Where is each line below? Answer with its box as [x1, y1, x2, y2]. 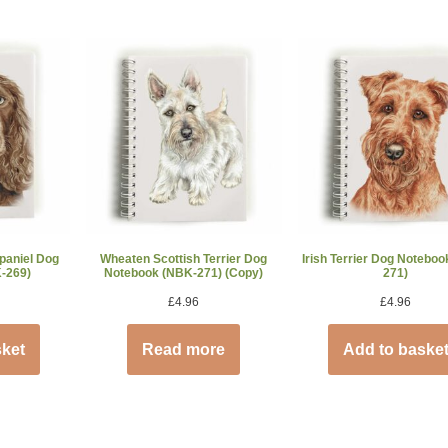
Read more [142, 340, 226, 358]
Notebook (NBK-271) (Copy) [104, 265, 264, 280]
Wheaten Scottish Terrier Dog [100, 251, 268, 266]
